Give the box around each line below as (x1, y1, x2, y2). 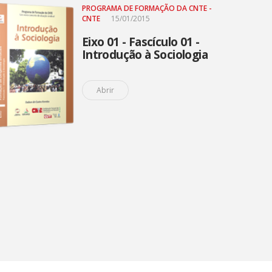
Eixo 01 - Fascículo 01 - (81, 34, 200, 50)
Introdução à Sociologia (81, 47, 208, 63)
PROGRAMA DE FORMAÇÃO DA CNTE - (81, 3, 212, 13)
